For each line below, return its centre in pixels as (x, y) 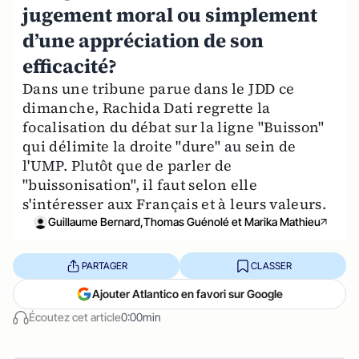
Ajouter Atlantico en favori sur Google (188, 294)
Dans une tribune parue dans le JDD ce (159, 89)
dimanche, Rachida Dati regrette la (147, 108)
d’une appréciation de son (143, 40)
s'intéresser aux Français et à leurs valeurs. (175, 204)
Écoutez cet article (75, 317)
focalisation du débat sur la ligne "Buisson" (173, 127)
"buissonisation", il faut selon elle (140, 185)
